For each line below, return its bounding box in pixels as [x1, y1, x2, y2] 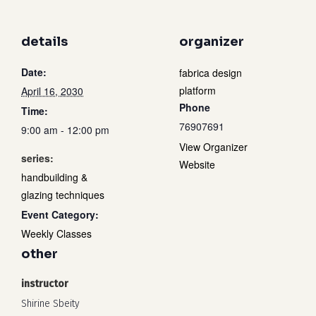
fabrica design [179, 66, 242, 80]
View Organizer [179, 140, 248, 154]
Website [179, 157, 215, 171]
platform [179, 83, 216, 97]
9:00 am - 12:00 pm [21, 123, 109, 137]
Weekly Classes [21, 226, 92, 241]
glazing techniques [21, 188, 104, 202]
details [21, 34, 68, 49]
